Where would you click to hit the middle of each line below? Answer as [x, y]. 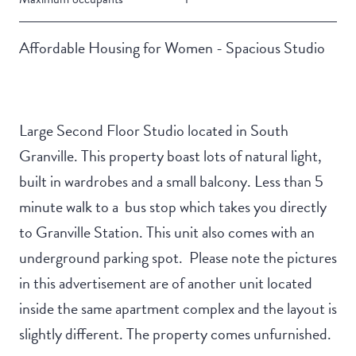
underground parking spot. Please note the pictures [178, 257]
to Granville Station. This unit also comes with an [167, 232]
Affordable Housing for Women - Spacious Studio [172, 47]
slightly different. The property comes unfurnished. [175, 333]
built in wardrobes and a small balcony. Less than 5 [171, 181]
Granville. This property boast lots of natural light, [170, 155]
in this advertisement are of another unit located [166, 282]
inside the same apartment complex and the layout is [178, 308]
